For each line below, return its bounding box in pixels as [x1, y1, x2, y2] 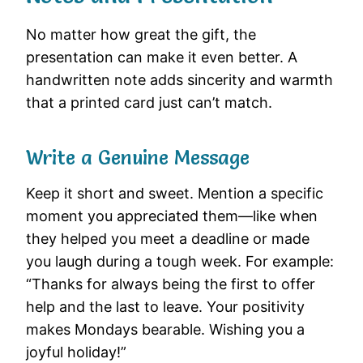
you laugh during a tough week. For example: [26, 253, 334, 271]
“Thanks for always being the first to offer [26, 275, 315, 293]
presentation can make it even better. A [26, 49, 297, 66]
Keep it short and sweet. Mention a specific [26, 185, 323, 203]
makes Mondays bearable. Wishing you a [26, 321, 305, 339]
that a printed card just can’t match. [26, 94, 272, 112]
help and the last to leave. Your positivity [26, 298, 305, 316]
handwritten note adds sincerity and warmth [26, 71, 333, 89]
